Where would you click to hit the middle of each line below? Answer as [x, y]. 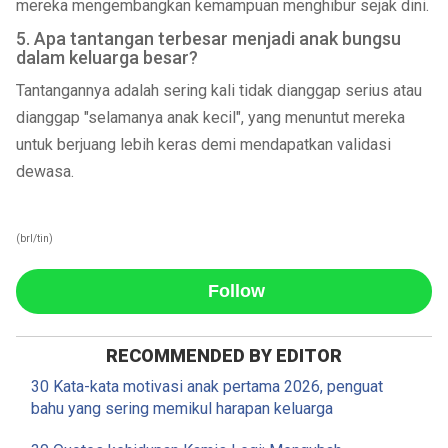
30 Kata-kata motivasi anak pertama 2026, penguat [206, 386]
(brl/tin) [34, 238]
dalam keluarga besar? [106, 57]
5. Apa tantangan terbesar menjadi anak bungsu [208, 38]
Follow [236, 290]
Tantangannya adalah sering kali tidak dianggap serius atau [218, 90]
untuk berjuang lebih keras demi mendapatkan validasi [203, 144]
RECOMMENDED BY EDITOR [224, 355]
